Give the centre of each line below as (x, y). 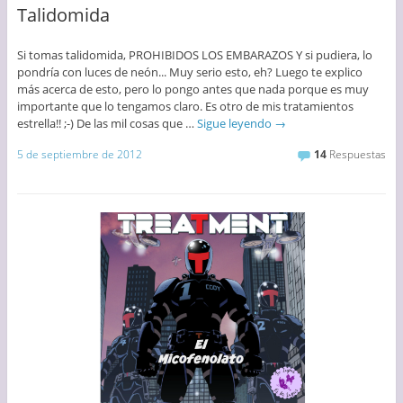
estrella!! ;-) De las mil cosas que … (107, 124)
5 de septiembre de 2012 (79, 155)
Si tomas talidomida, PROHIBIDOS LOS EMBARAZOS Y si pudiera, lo (194, 55)
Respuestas (357, 155)
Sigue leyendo (235, 124)
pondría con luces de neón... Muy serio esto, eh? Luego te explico (189, 72)
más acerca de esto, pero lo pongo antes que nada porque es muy (193, 90)
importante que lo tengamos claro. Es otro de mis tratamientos (185, 107)
